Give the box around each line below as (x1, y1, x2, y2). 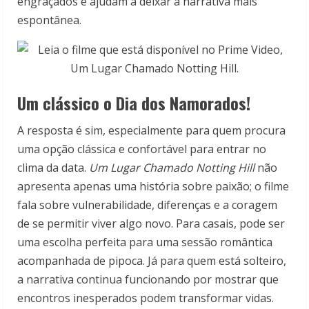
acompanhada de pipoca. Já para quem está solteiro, (17, 253, 286, 269)
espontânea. (17, 12, 81, 28)
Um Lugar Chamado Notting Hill (89, 160, 255, 176)
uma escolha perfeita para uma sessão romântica (17, 235, 272, 250)
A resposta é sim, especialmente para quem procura (17, 123, 286, 139)
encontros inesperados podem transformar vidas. (17, 290, 274, 306)
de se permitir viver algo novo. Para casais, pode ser (17, 216, 285, 232)
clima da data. (17, 160, 89, 176)
